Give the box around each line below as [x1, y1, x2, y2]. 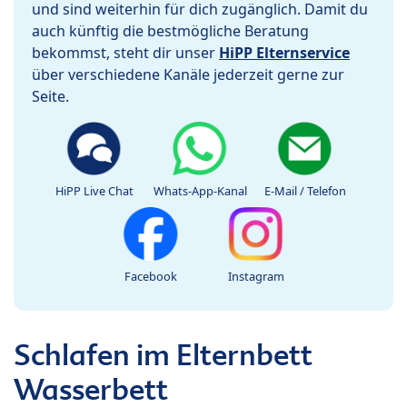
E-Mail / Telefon [264, 183, 346, 200]
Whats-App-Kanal [153, 183, 247, 200]
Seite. [32, 86, 69, 107]
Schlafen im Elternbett [14, 336, 313, 374]
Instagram [228, 268, 284, 285]
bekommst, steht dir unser [32, 43, 219, 64]
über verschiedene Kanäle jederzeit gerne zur [32, 65, 344, 85]
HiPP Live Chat [55, 183, 134, 200]
